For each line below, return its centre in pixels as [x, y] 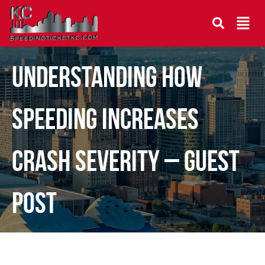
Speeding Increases [105, 118]
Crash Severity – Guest [126, 160]
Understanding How [107, 76]
